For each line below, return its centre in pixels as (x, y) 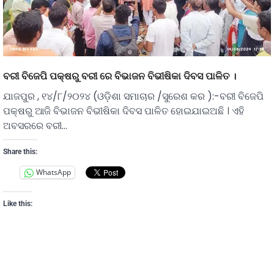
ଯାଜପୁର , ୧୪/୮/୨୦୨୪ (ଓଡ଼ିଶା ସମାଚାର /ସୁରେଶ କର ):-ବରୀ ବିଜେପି (133, 96)
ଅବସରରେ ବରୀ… (35, 125)
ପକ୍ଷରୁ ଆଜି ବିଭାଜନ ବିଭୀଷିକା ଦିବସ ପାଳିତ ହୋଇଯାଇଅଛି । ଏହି (124, 111)
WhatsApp (54, 172)
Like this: (18, 203)
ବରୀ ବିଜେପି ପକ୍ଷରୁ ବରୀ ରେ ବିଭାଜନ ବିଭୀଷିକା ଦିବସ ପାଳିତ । (120, 76)
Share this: (20, 151)
